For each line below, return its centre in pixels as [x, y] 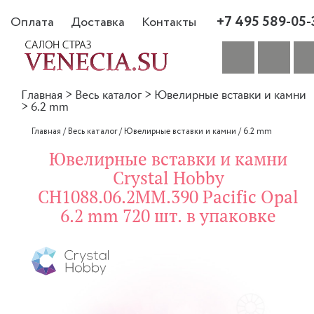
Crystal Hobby [168, 178]
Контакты [169, 22]
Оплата [32, 22]
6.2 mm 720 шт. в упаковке [168, 216]
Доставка [98, 22]
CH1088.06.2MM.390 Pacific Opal [168, 197]
